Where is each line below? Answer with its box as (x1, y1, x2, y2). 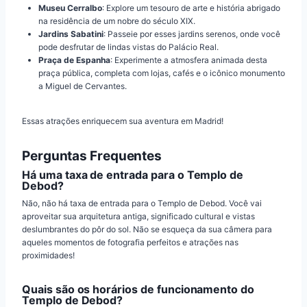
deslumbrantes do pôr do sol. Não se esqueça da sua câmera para (22, 223, 272, 234)
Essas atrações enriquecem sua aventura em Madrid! (22, 116, 223, 127)
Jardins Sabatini (38, 29, 103, 40)
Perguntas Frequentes (22, 148, 162, 164)
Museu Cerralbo (38, 3, 102, 14)
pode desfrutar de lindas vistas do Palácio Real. (38, 42, 219, 53)
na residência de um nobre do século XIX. (38, 16, 195, 27)
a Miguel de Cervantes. (38, 81, 127, 92)
